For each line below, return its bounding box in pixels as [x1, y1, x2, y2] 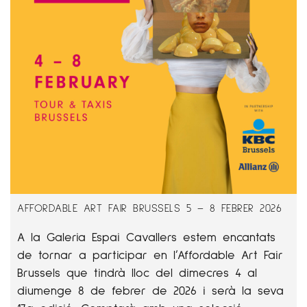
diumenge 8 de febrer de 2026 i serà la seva [17, 282, 284, 297]
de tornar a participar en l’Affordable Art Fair [17, 247, 283, 262]
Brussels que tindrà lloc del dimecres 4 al [17, 265, 257, 280]
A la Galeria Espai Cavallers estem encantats [17, 229, 275, 244]
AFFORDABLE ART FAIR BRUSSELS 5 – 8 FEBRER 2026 [17, 201, 282, 214]
